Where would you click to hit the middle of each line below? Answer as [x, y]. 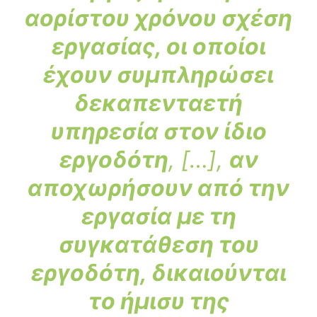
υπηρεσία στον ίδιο [158, 132]
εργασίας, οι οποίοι [158, 47]
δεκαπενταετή [158, 103]
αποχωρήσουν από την [158, 188]
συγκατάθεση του [158, 245]
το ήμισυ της [158, 301]
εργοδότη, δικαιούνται [158, 273]
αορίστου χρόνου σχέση [158, 18]
